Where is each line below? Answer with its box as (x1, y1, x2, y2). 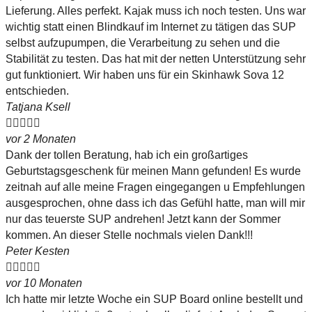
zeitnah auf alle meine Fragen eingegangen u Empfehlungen (6, 181, 305, 194)
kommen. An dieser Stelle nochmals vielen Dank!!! (6, 229, 253, 242)
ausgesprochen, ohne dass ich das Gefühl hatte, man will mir (6, 197, 305, 210)
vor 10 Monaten (6, 277, 82, 290)
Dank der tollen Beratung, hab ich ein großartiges (6, 149, 248, 162)
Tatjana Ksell (6, 101, 70, 114)
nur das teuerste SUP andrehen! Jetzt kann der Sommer (6, 213, 281, 226)
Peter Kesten (6, 245, 70, 258)
